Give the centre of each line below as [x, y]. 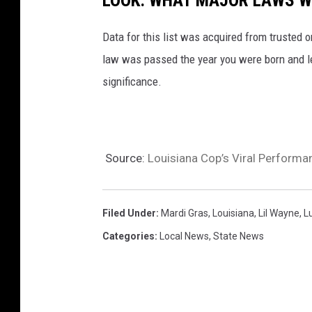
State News [239, 236]
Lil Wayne [279, 213]
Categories [128, 236]
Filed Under [129, 213]
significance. [132, 82]
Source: [125, 158]
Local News [184, 236]
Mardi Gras [185, 213]
